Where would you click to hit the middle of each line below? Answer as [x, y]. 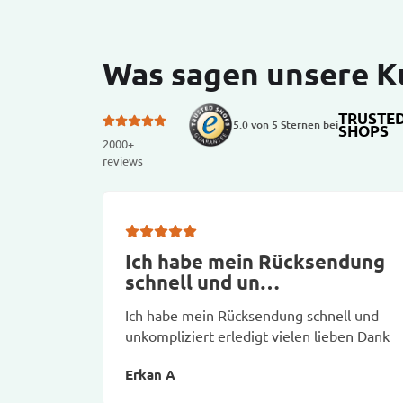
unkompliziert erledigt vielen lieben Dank [257, 335]
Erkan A [150, 374]
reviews [123, 160]
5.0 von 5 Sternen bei [286, 124]
